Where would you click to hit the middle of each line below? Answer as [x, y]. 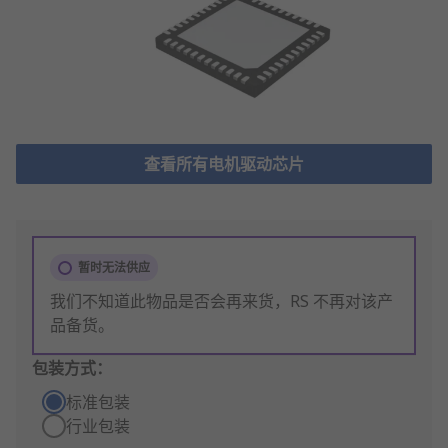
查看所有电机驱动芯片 [223, 164]
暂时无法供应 [114, 268]
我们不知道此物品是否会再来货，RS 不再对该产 [221, 301]
